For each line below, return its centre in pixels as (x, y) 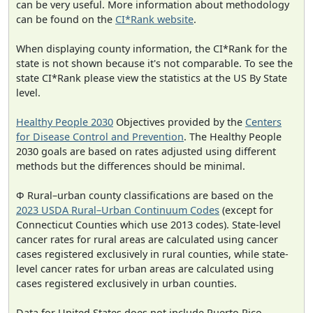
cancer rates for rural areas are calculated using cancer (147, 239)
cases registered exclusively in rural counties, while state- (152, 254)
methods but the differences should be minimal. (131, 166)
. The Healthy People (233, 136)
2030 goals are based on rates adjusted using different (146, 151)
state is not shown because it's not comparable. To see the (154, 63)
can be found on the (66, 19)
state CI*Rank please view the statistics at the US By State (152, 78)
